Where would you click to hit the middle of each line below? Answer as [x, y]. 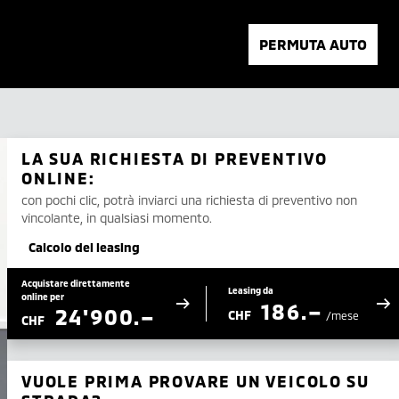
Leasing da [251, 290]
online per [43, 297]
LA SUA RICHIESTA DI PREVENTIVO [174, 159]
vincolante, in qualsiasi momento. [117, 218]
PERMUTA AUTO [313, 44]
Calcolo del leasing [84, 247]
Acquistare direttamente [76, 283]
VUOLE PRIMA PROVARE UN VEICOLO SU [195, 381]
